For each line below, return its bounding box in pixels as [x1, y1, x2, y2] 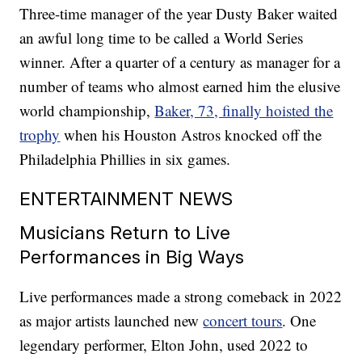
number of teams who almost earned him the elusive [19, 76, 341, 97]
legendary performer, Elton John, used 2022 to [19, 335, 309, 356]
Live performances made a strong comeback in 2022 [19, 286, 343, 307]
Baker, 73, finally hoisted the [154, 100, 334, 121]
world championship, [19, 100, 155, 121]
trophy [19, 124, 61, 145]
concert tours [203, 310, 283, 331]
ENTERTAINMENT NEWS [19, 187, 234, 210]
